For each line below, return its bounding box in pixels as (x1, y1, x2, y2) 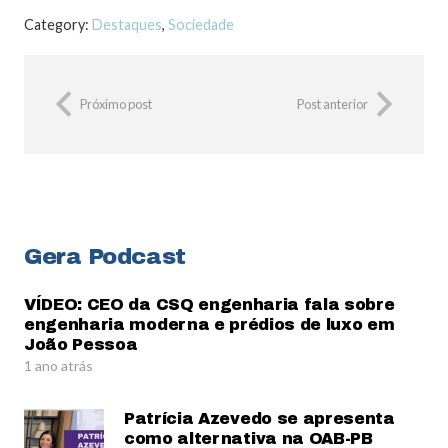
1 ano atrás (24, 356, 93, 374)
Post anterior (297, 95, 368, 112)
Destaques (92, 15, 162, 33)
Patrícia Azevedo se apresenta (124, 409, 395, 427)
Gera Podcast (24, 243, 186, 269)
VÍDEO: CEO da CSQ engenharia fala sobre (24, 295, 395, 313)
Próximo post (80, 95, 152, 112)
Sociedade (168, 15, 234, 33)
